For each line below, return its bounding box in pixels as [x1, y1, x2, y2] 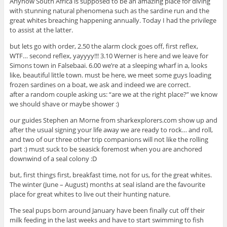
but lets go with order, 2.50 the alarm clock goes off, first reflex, [9, 41, 198, 51]
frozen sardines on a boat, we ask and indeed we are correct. [9, 80, 191, 89]
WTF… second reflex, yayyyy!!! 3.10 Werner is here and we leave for [9, 51, 208, 60]
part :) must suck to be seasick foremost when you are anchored [9, 144, 202, 154]
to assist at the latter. [9, 25, 73, 34]
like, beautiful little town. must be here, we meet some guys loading [9, 70, 211, 80]
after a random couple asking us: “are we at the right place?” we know [9, 89, 217, 99]
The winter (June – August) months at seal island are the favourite [9, 179, 205, 189]
